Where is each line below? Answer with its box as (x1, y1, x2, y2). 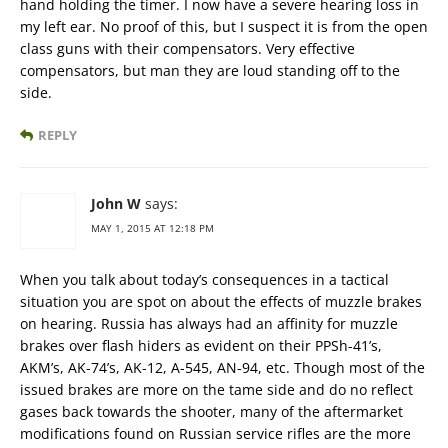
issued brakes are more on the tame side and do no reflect (20, 379, 413, 399)
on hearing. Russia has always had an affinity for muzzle (20, 313, 398, 333)
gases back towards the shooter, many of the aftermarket (20, 401, 403, 421)
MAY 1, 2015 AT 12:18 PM (91, 220, 214, 235)
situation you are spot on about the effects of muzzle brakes (20, 291, 422, 311)
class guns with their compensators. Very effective (20, 38, 355, 58)
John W (91, 193, 141, 213)
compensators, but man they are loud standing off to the (20, 60, 400, 80)
